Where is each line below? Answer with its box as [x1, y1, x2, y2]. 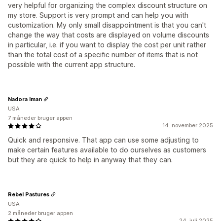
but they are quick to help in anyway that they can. [8, 155, 173, 164]
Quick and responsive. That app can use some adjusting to [8, 136, 199, 144]
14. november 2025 [162, 122, 213, 129]
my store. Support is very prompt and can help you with [8, 11, 188, 19]
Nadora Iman [8, 95, 42, 103]
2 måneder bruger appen [8, 210, 73, 217]
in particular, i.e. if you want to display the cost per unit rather [8, 40, 206, 49]
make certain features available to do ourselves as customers [8, 146, 206, 154]
